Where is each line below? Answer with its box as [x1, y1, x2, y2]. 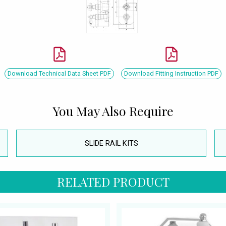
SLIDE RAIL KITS [84, 139, 138, 148]
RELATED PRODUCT [56, 174, 169, 190]
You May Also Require [52, 102, 174, 119]
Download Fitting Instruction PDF [124, 69, 218, 77]
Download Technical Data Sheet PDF [8, 69, 111, 77]
